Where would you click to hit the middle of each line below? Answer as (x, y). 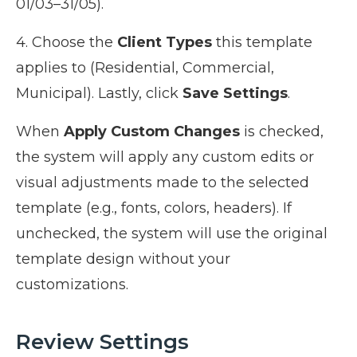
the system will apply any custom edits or (165, 157)
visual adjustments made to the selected (163, 182)
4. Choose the (67, 42)
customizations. (72, 284)
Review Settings (102, 341)
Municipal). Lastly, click (99, 93)
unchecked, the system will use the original (172, 233)
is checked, (282, 131)
